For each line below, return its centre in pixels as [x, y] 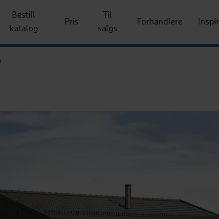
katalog [23, 29]
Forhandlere [160, 22]
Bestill [24, 15]
